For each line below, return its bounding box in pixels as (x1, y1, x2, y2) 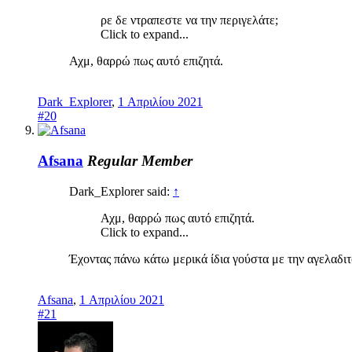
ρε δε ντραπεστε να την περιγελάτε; (101, 13, 278, 27)
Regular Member (87, 152, 192, 170)
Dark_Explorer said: (69, 184, 173, 198)
